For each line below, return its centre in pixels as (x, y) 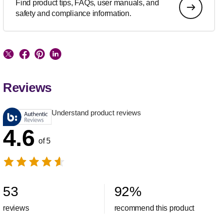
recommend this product (154, 208)
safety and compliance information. (73, 14)
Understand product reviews (96, 113)
